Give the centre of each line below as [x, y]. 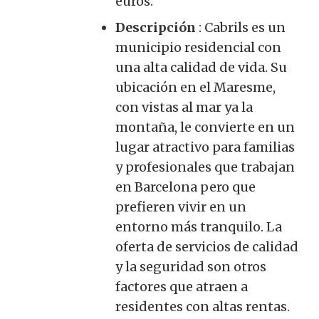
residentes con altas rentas [201, 306]
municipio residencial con [198, 47]
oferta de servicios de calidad [207, 246]
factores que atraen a [182, 286]
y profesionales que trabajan [205, 167]
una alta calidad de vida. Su [201, 67]
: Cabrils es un [241, 27]
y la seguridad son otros [191, 266]
